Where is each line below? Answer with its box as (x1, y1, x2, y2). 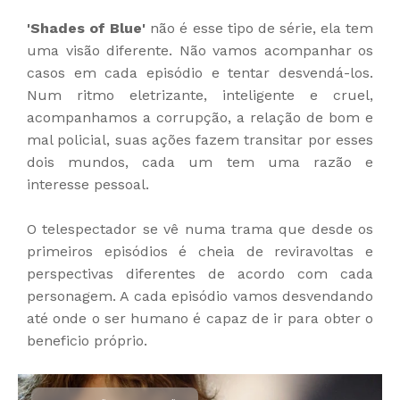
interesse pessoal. (27, 176, 149, 194)
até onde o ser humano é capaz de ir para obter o (27, 310, 373, 328)
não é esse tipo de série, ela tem (146, 20, 374, 37)
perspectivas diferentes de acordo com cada (27, 265, 373, 283)
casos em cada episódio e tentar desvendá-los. (27, 64, 373, 82)
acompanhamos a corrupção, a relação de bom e (27, 109, 373, 127)
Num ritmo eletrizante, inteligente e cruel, (27, 87, 373, 104)
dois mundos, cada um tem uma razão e (27, 154, 373, 171)
